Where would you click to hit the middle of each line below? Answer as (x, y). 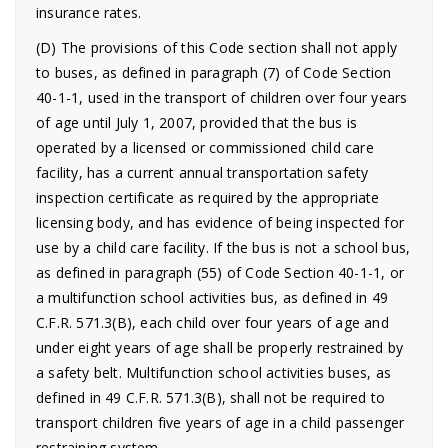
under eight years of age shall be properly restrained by (220, 347)
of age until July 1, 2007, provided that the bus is (197, 122)
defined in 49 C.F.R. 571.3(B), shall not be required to (211, 397)
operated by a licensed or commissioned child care (205, 147)
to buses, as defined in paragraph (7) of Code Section (214, 72)
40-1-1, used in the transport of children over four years (222, 97)
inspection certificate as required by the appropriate (208, 197)
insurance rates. (89, 12)
